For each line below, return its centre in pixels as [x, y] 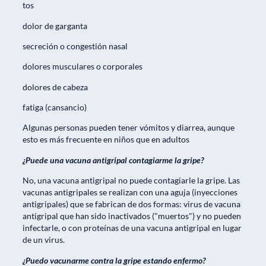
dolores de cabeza [55, 87]
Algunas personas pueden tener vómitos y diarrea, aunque [129, 128]
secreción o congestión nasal [75, 46]
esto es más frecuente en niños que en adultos [106, 140]
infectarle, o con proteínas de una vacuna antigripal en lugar [132, 228]
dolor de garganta [55, 26]
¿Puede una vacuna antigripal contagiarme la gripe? [113, 160]
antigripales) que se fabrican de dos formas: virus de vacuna [132, 204]
